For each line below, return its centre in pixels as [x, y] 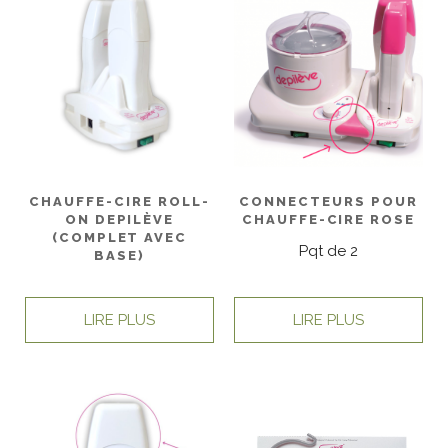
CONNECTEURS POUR [328, 202]
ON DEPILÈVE [119, 220]
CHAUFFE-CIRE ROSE [328, 220]
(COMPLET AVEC [119, 238]
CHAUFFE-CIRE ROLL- [119, 202]
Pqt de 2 [328, 251]
